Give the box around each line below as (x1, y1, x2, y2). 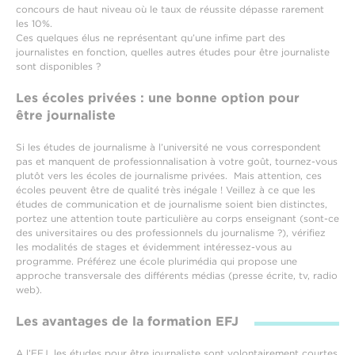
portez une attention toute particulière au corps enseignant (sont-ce (16, 212, 339, 224)
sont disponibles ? (16, 60, 104, 72)
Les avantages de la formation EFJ (16, 314, 239, 329)
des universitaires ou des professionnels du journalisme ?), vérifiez (16, 227, 326, 239)
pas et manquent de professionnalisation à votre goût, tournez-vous (16, 155, 338, 167)
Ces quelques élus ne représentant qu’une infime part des (16, 32, 285, 44)
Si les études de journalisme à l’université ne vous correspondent (16, 141, 321, 153)
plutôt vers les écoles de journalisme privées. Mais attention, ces (16, 170, 322, 181)
